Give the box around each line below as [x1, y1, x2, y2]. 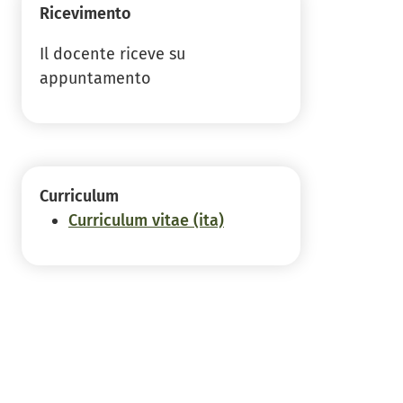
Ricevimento [40, 4, 131, 24]
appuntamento [40, 68, 151, 89]
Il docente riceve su [40, 44, 185, 65]
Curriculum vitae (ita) [68, 210, 224, 231]
